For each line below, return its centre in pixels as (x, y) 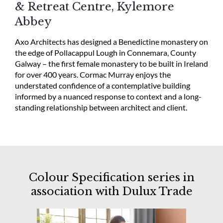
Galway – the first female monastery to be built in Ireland (111, 64)
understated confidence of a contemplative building (102, 86)
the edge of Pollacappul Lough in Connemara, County (105, 53)
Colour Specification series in (111, 177)
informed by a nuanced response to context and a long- (108, 97)
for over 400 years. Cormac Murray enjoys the (93, 75)
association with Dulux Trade (111, 191)
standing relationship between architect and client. (101, 108)
